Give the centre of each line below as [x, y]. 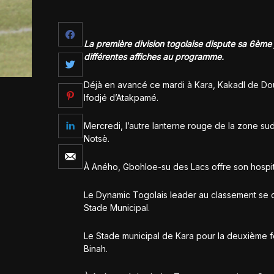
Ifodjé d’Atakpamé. [121, 98]
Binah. [96, 249]
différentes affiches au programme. [154, 57]
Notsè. [97, 139]
